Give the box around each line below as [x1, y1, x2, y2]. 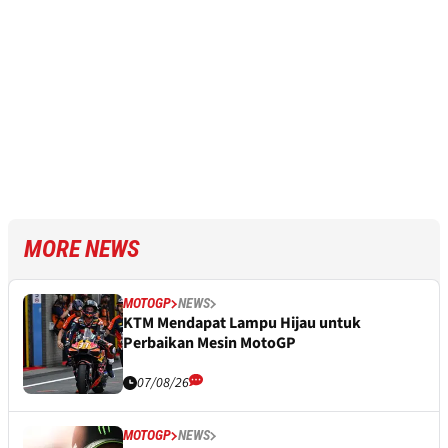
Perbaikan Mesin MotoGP [123, 332, 296, 355]
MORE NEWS [24, 235, 140, 264]
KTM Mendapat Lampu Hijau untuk [123, 312, 361, 335]
